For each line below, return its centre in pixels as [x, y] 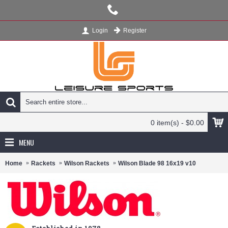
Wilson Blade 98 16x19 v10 [157, 163]
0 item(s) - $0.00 [177, 123]
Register [135, 31]
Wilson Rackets [87, 163]
